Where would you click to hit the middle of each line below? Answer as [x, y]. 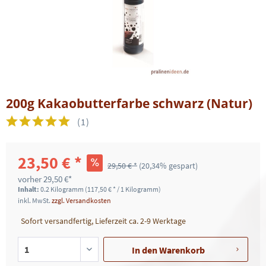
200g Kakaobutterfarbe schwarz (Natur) [129, 103]
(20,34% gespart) [168, 166]
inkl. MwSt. [35, 200]
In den [145, 250]
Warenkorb [182, 250]
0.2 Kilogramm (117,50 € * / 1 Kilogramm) [101, 189]
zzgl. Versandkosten [81, 200]
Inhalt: [29, 189]
